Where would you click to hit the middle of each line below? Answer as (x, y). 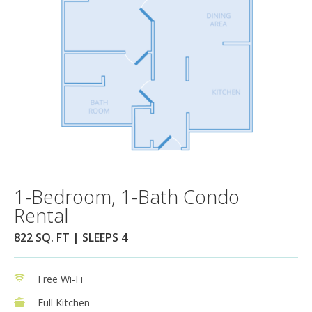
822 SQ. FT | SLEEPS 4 (71, 237)
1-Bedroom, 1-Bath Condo (127, 196)
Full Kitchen (64, 302)
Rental (41, 215)
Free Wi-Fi (60, 279)
